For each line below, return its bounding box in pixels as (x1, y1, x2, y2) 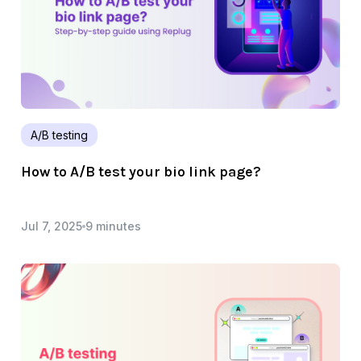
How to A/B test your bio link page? (21, 163, 261, 181)
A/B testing (31, 128, 88, 143)
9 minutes (85, 219, 141, 234)
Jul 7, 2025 (21, 219, 82, 234)
